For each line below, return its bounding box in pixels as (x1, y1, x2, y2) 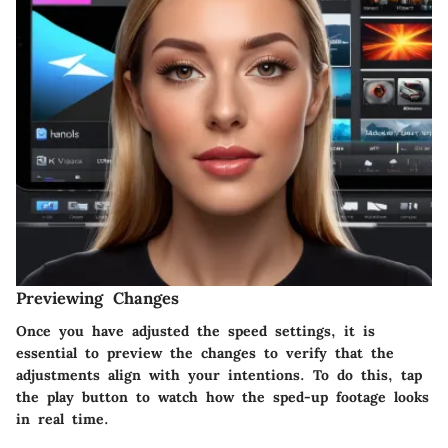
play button (47, 387, 128, 406)
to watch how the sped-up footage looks (128, 387, 429, 406)
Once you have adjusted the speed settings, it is (16, 321, 375, 340)
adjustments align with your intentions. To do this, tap (16, 365, 422, 384)
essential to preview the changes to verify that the (16, 343, 394, 362)
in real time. (16, 409, 109, 428)
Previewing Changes (16, 288, 179, 309)
